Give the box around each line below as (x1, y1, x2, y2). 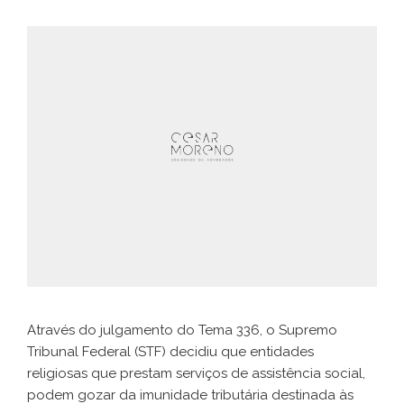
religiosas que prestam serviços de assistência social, (27, 365, 365, 382)
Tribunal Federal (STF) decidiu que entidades (27, 344, 314, 361)
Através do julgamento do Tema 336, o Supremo (27, 322, 337, 339)
